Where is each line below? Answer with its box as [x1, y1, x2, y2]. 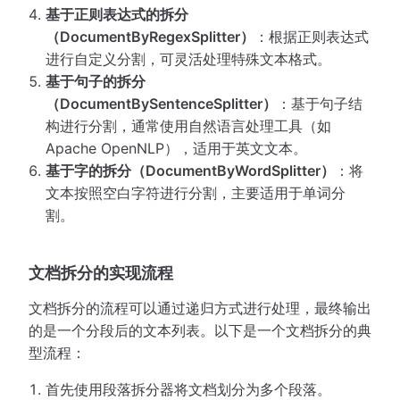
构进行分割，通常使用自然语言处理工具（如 [46, 116, 332, 135]
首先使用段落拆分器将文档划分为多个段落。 [46, 379, 332, 398]
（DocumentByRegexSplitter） [46, 27, 255, 46]
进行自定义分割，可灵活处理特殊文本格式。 [46, 49, 332, 68]
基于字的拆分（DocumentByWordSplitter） [46, 161, 336, 179]
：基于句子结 [277, 94, 363, 112]
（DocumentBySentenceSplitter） [46, 94, 278, 112]
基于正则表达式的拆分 [46, 4, 189, 23]
